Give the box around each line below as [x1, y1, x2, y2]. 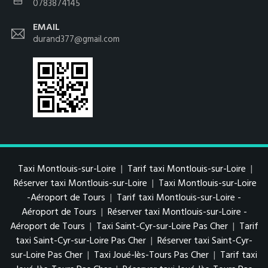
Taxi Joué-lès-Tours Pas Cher [94, 247, 211, 263]
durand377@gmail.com [33, 32, 120, 47]
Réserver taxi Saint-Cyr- [157, 233, 252, 249]
